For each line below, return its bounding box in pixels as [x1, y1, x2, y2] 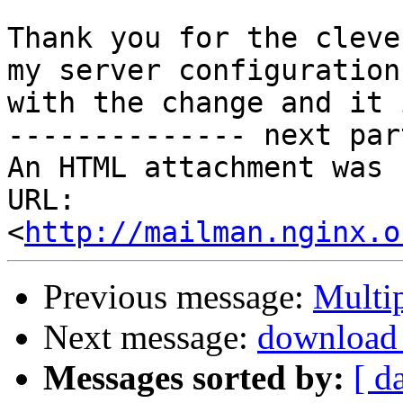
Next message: [43, 318, 257, 357]
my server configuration [7, 54, 400, 87]
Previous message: [43, 277, 313, 317]
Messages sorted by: [43, 358, 345, 398]
